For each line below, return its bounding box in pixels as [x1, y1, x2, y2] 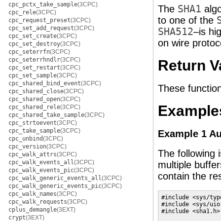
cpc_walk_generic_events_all [8, 175, 102, 182]
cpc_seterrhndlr [8, 56, 60, 63]
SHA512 [158, 26, 193, 37]
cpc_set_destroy [8, 40, 60, 47]
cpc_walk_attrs [8, 151, 57, 158]
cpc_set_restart [8, 64, 60, 71]
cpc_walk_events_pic [8, 167, 74, 174]
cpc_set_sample [8, 72, 57, 79]
